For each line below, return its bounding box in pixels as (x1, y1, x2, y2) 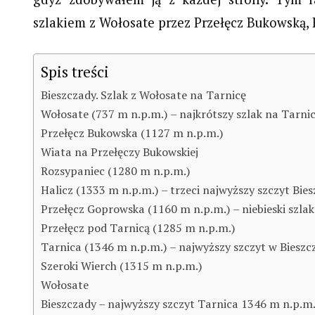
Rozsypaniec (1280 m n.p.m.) (41, 163, 191, 179)
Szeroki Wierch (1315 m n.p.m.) (41, 258, 202, 274)
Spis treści (41, 62, 109, 82)
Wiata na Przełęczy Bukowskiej (41, 144, 198, 160)
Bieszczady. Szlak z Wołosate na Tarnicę (41, 87, 246, 103)
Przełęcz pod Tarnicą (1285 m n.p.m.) (41, 220, 236, 236)
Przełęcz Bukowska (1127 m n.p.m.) (41, 125, 224, 141)
